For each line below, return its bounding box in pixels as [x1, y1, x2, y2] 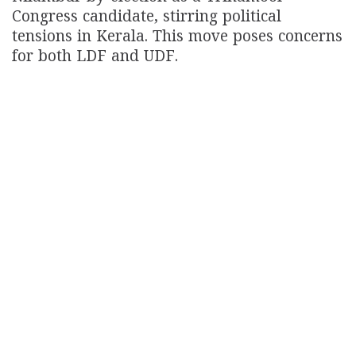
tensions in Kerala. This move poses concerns [12, 29, 342, 48]
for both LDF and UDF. [12, 48, 178, 68]
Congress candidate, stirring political [12, 9, 281, 28]
